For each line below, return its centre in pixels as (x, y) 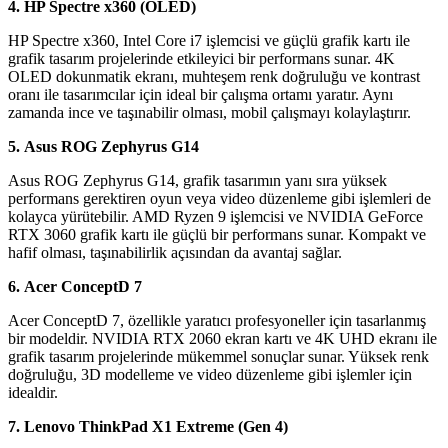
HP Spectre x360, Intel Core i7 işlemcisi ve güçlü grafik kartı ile (209, 41)
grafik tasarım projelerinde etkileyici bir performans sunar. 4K (201, 59)
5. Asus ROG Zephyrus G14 (103, 147)
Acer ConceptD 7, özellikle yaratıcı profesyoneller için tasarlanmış (217, 321)
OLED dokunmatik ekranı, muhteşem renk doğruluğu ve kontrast (214, 77)
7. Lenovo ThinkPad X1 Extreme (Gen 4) (148, 427)
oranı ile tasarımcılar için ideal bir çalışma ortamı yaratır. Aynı (200, 95)
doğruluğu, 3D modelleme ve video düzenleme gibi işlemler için (210, 375)
